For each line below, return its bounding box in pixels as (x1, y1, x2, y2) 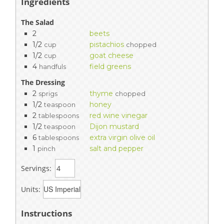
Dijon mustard (89, 122, 139, 131)
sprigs (38, 90, 57, 98)
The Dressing (21, 77, 65, 87)
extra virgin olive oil (89, 133, 155, 142)
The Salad (21, 17, 54, 27)
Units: (21, 184, 40, 194)
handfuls (39, 63, 66, 71)
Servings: (21, 163, 51, 173)
